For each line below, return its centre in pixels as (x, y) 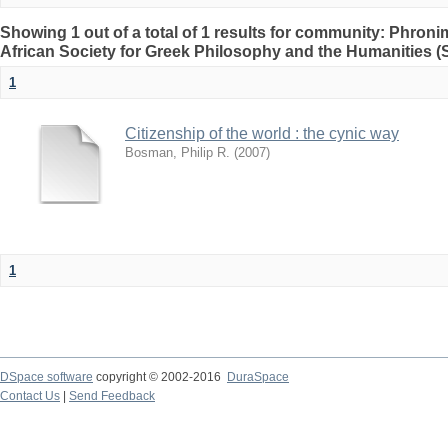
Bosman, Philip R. (177, 152)
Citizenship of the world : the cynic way (262, 133)
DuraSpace (258, 377)
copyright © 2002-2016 (160, 377)
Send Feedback (112, 396)
